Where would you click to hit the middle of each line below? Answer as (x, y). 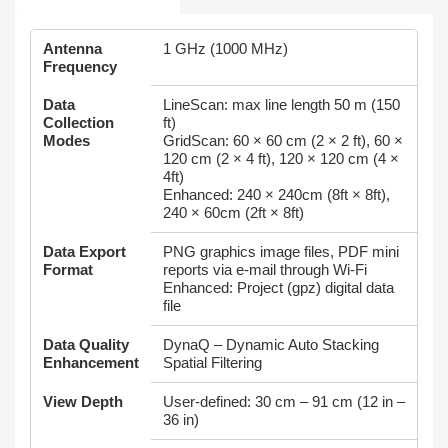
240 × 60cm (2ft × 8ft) (233, 212)
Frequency (80, 66)
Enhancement (91, 362)
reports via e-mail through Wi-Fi (265, 269)
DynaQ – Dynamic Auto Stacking (271, 344)
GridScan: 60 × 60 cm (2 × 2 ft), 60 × (283, 140)
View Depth (83, 401)
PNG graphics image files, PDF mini (281, 251)
